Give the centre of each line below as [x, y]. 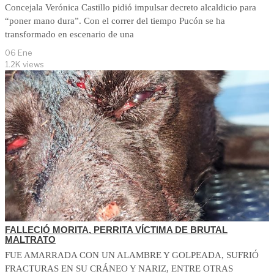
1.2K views [24, 64]
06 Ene [19, 52]
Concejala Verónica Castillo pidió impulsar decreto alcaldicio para [131, 7]
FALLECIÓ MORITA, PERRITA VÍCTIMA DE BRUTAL [116, 229]
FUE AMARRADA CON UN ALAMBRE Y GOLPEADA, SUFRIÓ [132, 255]
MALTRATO [30, 239]
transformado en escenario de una [69, 34]
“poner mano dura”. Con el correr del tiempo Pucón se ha [115, 20]
